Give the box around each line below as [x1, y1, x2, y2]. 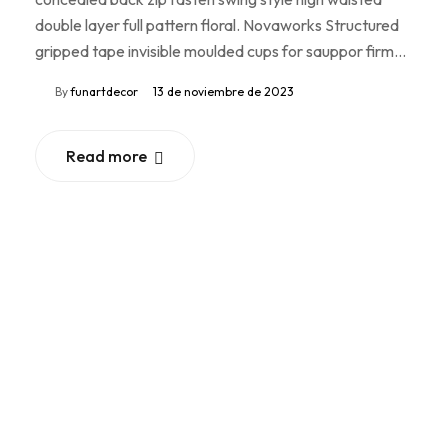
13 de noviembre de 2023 [153, 84, 294, 100]
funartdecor [70, 84, 138, 100]
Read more [66, 146, 147, 167]
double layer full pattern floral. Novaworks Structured [35, 15, 399, 36]
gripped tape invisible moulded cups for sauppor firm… [35, 41, 406, 62]
